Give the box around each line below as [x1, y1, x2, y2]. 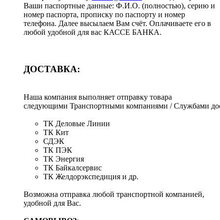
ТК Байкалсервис [43, 163, 102, 172]
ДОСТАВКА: [24, 64, 80, 75]
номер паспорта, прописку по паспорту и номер [24, 10, 185, 19]
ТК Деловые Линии [43, 119, 110, 128]
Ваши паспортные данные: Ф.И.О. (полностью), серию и [24, 1, 215, 10]
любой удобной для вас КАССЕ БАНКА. [24, 28, 164, 37]
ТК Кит [43, 128, 69, 137]
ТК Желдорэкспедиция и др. [43, 172, 138, 181]
